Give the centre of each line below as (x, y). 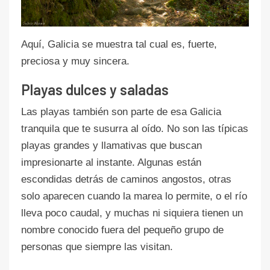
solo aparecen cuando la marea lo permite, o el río (134, 196)
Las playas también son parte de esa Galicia (121, 111)
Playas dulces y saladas (95, 89)
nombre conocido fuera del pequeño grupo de (122, 230)
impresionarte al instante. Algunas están (111, 162)
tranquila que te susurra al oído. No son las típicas (135, 128)
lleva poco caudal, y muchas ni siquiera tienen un (132, 213)
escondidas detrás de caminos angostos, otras (126, 179)
